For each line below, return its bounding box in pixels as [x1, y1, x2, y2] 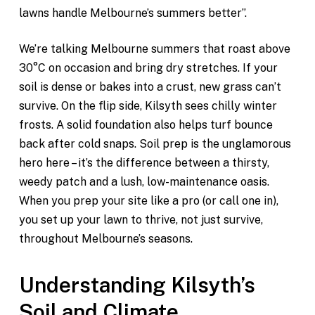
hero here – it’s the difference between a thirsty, [18, 156, 269, 169]
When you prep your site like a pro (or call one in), [18, 194, 278, 207]
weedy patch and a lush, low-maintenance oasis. [18, 175, 269, 188]
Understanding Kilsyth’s [18, 272, 255, 297]
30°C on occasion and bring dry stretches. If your [18, 61, 278, 75]
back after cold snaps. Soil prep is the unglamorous [18, 137, 291, 150]
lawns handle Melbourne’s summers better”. [18, 6, 247, 20]
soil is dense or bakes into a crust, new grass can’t [18, 80, 281, 94]
